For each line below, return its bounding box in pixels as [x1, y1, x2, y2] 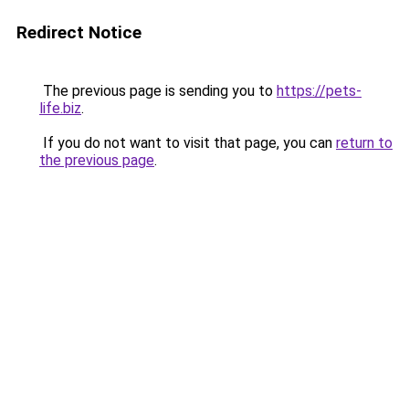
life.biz [39, 100, 81, 117]
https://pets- [277, 82, 362, 100]
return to [336, 134, 393, 152]
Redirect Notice [16, 22, 142, 43]
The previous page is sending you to [39, 82, 277, 100]
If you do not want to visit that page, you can [39, 134, 336, 152]
